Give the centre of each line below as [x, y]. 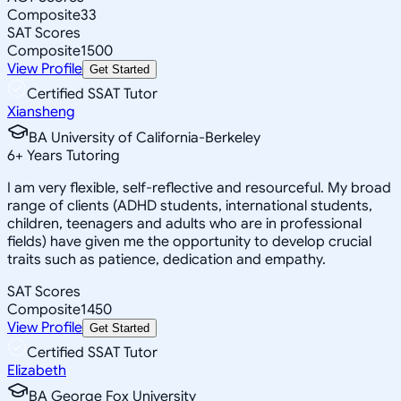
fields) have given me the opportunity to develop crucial [189, 241]
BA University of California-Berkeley [145, 137]
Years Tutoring [72, 155]
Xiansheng [41, 111]
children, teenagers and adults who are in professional [184, 223]
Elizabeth [37, 370]
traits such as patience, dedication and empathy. [166, 259]
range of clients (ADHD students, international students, [190, 205]
